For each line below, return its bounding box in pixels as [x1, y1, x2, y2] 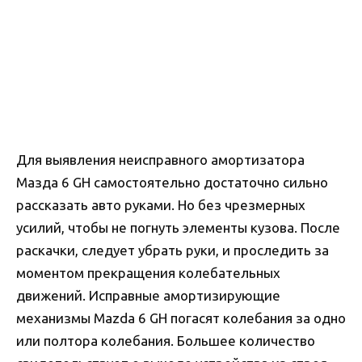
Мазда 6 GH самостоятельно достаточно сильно [16, 174, 328, 190]
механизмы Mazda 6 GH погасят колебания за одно [16, 309, 346, 326]
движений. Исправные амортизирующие [16, 287, 280, 303]
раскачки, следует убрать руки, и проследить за [16, 242, 329, 258]
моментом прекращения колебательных [16, 264, 280, 280]
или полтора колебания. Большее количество [16, 332, 315, 348]
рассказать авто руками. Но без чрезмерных [16, 196, 305, 213]
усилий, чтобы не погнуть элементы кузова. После [16, 219, 340, 235]
